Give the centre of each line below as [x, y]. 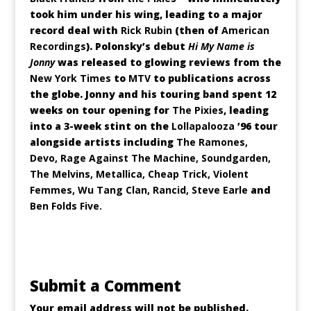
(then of [196, 30]
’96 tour [257, 126]
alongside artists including [103, 142]
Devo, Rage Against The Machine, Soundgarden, [150, 158]
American [245, 30]
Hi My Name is [221, 46]
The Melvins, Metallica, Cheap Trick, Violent [139, 174]
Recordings [58, 46]
